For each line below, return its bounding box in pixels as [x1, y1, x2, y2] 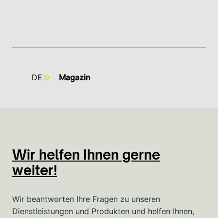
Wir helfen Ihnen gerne [12, 146, 160, 163]
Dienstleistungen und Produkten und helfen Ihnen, [12, 206, 194, 216]
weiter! [12, 162, 57, 178]
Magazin [58, 72, 91, 82]
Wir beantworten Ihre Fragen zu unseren [12, 194, 160, 204]
